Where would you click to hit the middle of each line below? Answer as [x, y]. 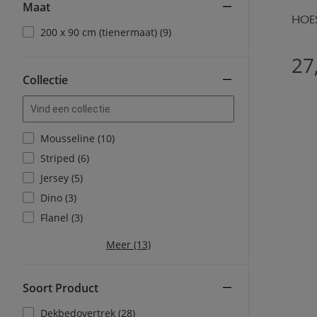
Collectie [45, 80]
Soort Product [60, 288]
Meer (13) [128, 244]
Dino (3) [58, 198]
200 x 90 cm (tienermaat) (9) [106, 32]
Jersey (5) [62, 178]
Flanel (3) [62, 218]
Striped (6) [65, 158]
